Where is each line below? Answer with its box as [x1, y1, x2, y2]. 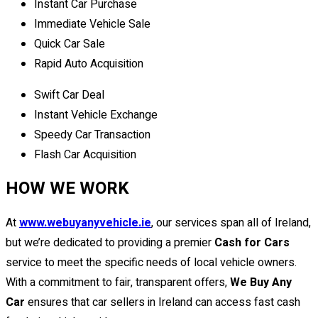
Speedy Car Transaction [34, 126, 150, 144]
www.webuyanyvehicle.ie [19, 214, 151, 232]
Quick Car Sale [34, 35, 105, 53]
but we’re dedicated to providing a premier [6, 234, 214, 252]
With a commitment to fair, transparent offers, [6, 274, 230, 292]
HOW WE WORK [6, 176, 129, 202]
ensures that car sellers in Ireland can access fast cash [25, 294, 300, 312]
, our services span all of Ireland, [151, 214, 311, 232]
